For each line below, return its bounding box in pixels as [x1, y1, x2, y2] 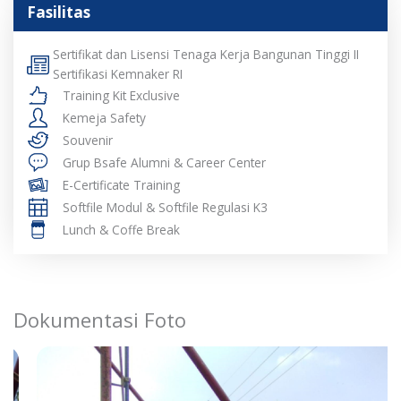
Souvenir [63, 131, 113, 149]
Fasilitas [27, 2, 90, 23]
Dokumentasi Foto [13, 306, 186, 335]
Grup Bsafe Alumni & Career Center [63, 153, 266, 171]
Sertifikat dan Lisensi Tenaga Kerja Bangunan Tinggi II [53, 46, 360, 64]
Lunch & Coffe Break [63, 220, 180, 238]
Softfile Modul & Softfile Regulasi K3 [63, 198, 268, 216]
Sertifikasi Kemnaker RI [53, 65, 183, 83]
